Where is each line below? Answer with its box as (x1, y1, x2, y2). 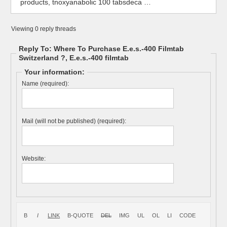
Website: (22, 155, 46, 162)
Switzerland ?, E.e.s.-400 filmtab (19, 54, 129, 62)
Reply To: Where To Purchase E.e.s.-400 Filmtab (19, 45, 184, 53)
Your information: (24, 68, 85, 76)
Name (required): (22, 80, 69, 87)
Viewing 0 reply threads (11, 25, 77, 32)
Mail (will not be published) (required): (22, 118, 127, 125)
